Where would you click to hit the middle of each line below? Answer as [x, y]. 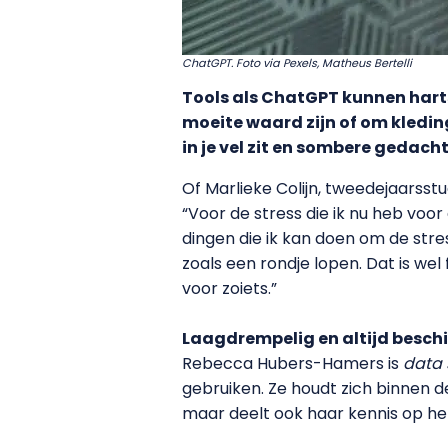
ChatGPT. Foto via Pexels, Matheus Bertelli [297, 62]
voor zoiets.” [229, 289]
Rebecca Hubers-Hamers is [292, 364]
